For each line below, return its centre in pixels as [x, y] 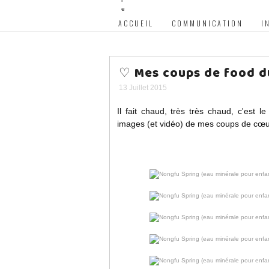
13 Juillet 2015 [143, 88]
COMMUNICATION [207, 23]
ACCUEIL [136, 23]
